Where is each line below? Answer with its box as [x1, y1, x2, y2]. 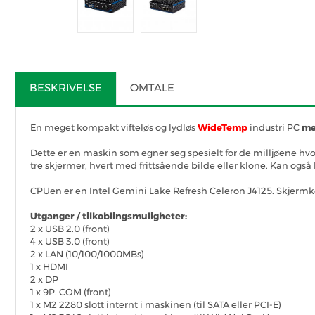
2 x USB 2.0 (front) [30, 223, 110, 235]
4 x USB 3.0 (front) [30, 236, 110, 247]
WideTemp [198, 122, 247, 134]
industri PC [247, 122, 302, 134]
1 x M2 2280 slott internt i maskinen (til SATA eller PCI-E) [30, 299, 281, 311]
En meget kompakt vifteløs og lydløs [30, 122, 198, 134]
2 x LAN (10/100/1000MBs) [30, 248, 144, 260]
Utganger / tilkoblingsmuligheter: [30, 210, 187, 222]
